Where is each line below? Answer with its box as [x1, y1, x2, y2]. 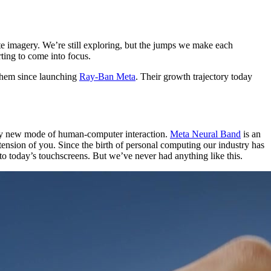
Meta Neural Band [170, 129, 241, 140]
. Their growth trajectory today [135, 71, 252, 82]
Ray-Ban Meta [79, 71, 135, 82]
